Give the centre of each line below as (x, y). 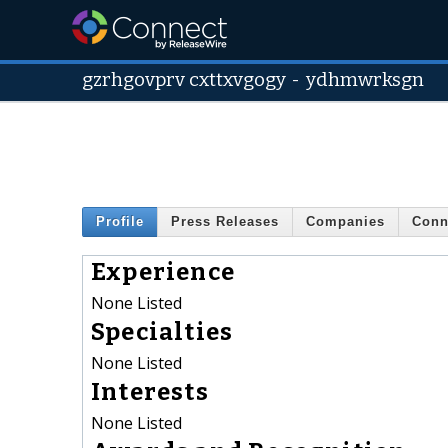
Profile (120, 222)
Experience (163, 271)
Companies (345, 222)
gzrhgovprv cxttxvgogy (184, 80)
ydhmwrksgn (365, 80)
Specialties (162, 331)
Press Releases (225, 222)
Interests (150, 391)
